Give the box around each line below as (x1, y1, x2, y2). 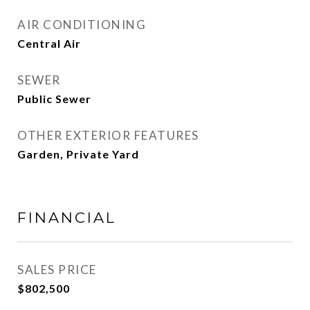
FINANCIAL (17, 209, 116, 226)
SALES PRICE (17, 262, 97, 277)
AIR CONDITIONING (17, 17, 146, 32)
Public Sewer (17, 92, 91, 105)
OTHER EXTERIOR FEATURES (17, 128, 199, 143)
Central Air (17, 37, 81, 50)
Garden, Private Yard (17, 147, 139, 161)
